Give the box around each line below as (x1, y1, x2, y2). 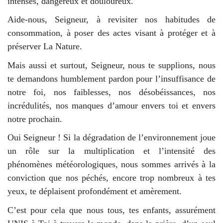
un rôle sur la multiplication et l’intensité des (7, 146, 216, 156)
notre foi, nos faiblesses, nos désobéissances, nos (7, 87, 216, 97)
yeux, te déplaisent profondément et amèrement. (7, 186, 182, 197)
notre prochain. (7, 113, 62, 124)
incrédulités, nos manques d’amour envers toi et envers (7, 100, 216, 111)
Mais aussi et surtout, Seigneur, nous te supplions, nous (7, 60, 216, 70)
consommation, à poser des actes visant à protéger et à (7, 28, 216, 38)
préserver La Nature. (7, 41, 82, 52)
